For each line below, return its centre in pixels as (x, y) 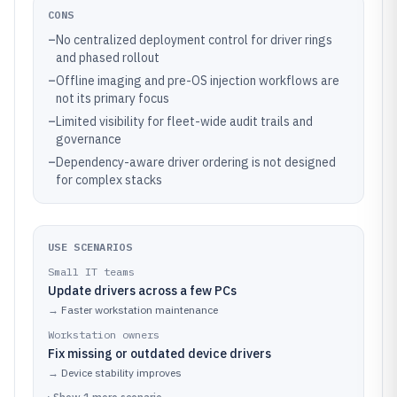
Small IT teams (91, 272)
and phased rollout (108, 58)
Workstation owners (104, 335)
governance (89, 139)
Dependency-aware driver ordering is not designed (196, 162)
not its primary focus (113, 98)
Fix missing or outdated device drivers (160, 354)
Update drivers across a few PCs (142, 291)
